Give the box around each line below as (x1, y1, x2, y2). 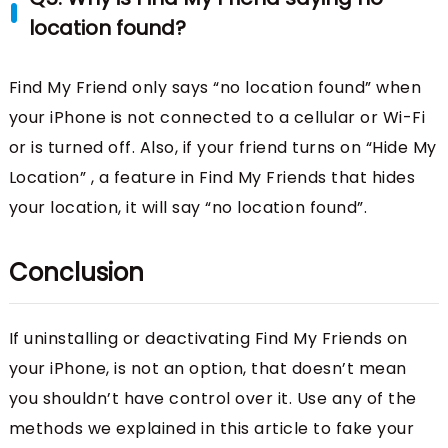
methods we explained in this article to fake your (8, 416, 415, 440)
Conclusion (8, 255, 144, 289)
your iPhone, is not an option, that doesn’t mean (8, 356, 407, 380)
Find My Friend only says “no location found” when (8, 75, 422, 99)
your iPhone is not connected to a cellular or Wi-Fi (8, 105, 426, 129)
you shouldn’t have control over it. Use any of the (8, 386, 417, 410)
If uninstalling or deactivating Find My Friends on (8, 326, 408, 350)
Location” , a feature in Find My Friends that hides (8, 165, 416, 189)
